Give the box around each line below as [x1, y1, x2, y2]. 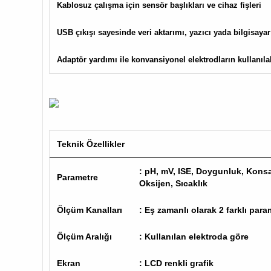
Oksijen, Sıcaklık [139, 178, 210, 189]
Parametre [56, 172, 98, 183]
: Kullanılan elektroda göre [139, 232, 249, 242]
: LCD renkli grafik [139, 258, 216, 269]
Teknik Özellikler [56, 139, 125, 149]
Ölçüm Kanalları [56, 205, 122, 215]
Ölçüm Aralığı [56, 232, 112, 242]
